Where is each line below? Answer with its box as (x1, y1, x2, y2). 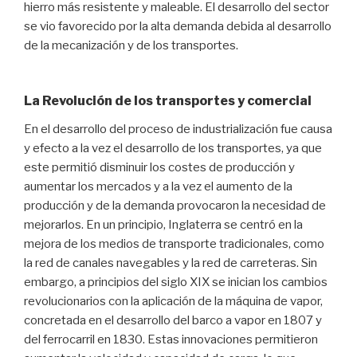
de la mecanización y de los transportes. (24, 38, 238, 53)
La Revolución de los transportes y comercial (24, 92, 312, 108)
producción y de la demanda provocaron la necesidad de (24, 198, 326, 213)
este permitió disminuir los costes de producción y (24, 159, 295, 175)
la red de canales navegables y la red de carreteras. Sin (24, 255, 317, 270)
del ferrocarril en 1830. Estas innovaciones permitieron (24, 331, 318, 347)
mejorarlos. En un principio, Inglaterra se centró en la (24, 217, 303, 232)
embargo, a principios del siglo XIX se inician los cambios (24, 274, 328, 289)
